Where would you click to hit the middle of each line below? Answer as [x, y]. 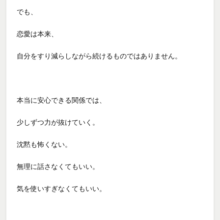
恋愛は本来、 [38, 34]
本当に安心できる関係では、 [62, 100]
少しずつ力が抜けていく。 [58, 122]
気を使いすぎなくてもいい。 [62, 188]
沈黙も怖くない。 [44, 144]
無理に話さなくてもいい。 [58, 166]
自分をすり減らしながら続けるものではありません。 [99, 56]
